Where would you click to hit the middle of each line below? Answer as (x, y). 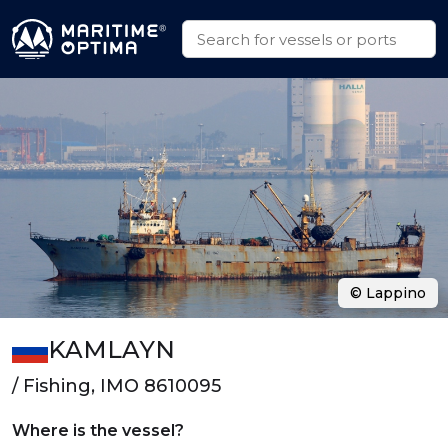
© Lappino (388, 293)
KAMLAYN (111, 349)
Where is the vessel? (98, 430)
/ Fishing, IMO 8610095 (116, 386)
